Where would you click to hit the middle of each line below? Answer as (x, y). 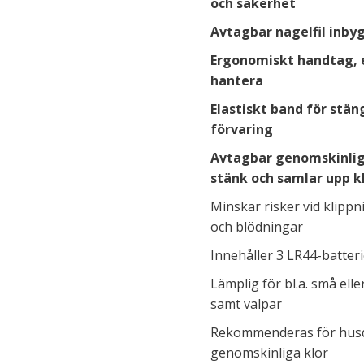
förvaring (242, 129)
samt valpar (246, 304)
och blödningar (257, 227)
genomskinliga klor (269, 353)
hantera (237, 80)
